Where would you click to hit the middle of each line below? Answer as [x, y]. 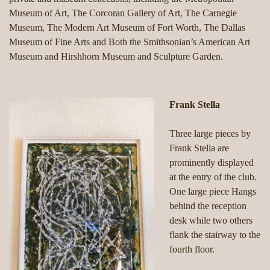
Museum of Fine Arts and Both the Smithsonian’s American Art [130, 42]
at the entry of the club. [213, 177]
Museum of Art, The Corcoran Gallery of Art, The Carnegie [123, 13]
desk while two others [211, 221]
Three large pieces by [210, 134]
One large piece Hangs [213, 192]
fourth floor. [192, 250]
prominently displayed [212, 163]
